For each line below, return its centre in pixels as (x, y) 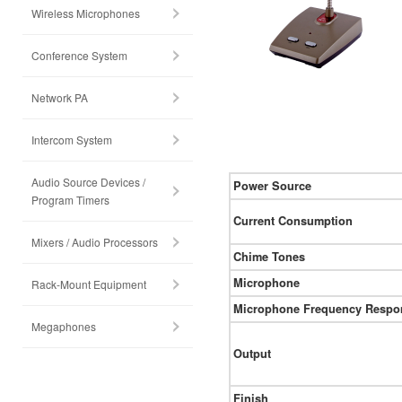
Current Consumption (293, 221)
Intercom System (72, 140)
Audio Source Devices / (88, 182)
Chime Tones (269, 257)
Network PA (60, 97)
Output (252, 354)
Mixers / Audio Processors (95, 242)
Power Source (272, 186)
